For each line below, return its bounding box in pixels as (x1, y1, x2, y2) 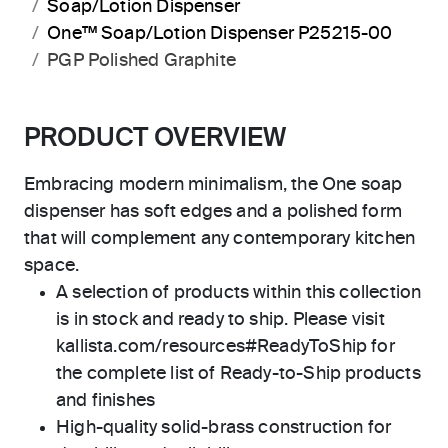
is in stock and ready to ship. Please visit (56, 310, 385, 329)
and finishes (56, 391, 156, 410)
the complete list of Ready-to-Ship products (56, 364, 421, 383)
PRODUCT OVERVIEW (24, 125, 286, 152)
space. (24, 256, 80, 275)
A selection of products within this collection (56, 283, 422, 302)
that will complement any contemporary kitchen (24, 229, 416, 248)
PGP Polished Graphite (47, 51, 236, 70)
